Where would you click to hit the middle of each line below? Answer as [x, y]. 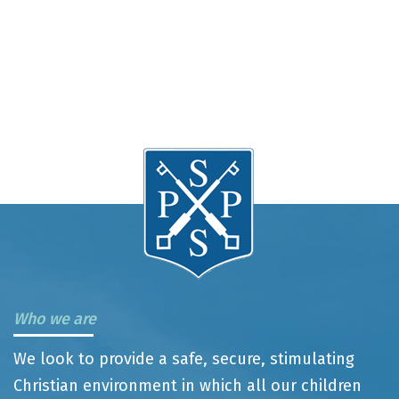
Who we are [55, 319]
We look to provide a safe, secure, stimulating [184, 359]
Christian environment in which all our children [187, 386]
